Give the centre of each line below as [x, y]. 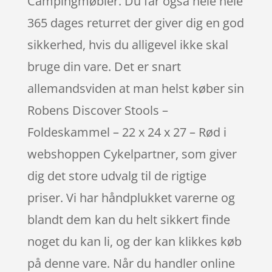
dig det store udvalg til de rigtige [117, 175]
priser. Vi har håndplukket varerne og [131, 197]
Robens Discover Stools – [97, 110]
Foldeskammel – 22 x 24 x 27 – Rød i [127, 132]
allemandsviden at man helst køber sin [135, 88]
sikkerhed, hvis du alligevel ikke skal [127, 44]
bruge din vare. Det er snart [104, 66]
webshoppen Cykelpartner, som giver [132, 154]
